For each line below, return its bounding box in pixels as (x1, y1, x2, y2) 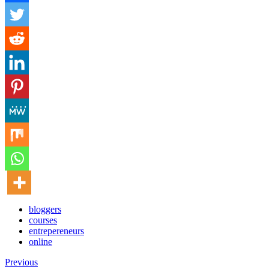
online (29, 236, 52, 247)
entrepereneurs (29, 225, 84, 236)
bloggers (29, 204, 61, 214)
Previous (5, 256, 38, 267)
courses (29, 214, 57, 225)
